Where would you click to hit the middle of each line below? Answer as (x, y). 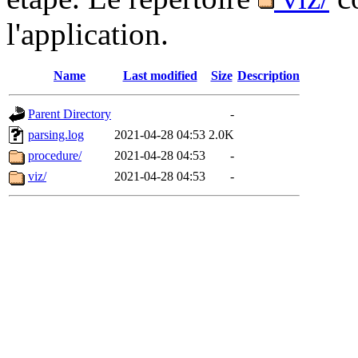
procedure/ (55, 156)
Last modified (160, 76)
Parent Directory (70, 114)
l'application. (88, 34)
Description (268, 76)
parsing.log (56, 135)
